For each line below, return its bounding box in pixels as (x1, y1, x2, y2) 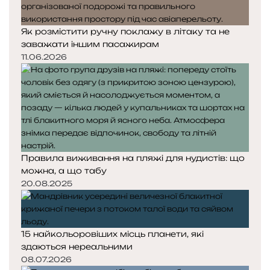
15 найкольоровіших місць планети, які (21, 228, 204, 239)
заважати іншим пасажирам (21, 39, 159, 49)
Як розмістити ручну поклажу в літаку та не (21, 26, 230, 36)
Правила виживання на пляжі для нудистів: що (21, 152, 245, 163)
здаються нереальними (21, 241, 133, 251)
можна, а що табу (21, 165, 107, 175)
